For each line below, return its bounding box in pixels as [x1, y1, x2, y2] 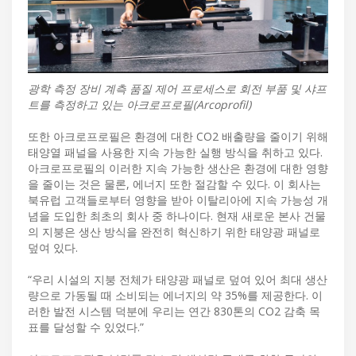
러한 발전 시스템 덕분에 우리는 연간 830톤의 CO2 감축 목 [28, 304, 320, 319]
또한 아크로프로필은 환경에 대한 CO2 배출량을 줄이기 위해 [28, 129, 328, 145]
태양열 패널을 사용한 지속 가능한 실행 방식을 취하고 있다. [28, 145, 323, 161]
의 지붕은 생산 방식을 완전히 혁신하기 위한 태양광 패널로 [28, 224, 320, 240]
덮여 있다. [28, 240, 78, 256]
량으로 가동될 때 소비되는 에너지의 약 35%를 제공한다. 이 [28, 288, 323, 304]
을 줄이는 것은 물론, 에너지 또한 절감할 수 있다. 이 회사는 [28, 176, 321, 192]
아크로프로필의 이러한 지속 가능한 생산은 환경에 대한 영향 [28, 161, 328, 176]
